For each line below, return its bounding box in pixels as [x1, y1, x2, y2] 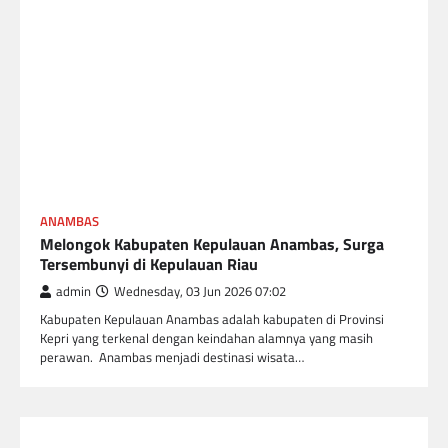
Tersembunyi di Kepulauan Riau [40, 251, 258, 276]
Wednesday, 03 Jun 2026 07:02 [114, 281, 286, 301]
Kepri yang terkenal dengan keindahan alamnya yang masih [40, 327, 373, 348]
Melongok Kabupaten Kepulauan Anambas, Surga [40, 231, 384, 256]
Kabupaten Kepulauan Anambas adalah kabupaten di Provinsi [40, 308, 384, 329]
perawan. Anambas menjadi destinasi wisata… [40, 346, 304, 367]
